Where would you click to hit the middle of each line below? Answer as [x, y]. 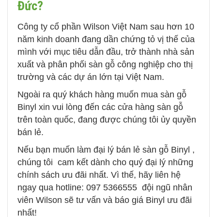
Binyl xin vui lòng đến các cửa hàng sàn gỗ [100, 107]
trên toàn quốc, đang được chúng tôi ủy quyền [107, 120]
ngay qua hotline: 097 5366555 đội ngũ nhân [105, 188]
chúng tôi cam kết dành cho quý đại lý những [105, 163]
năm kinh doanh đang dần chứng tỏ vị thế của [106, 39]
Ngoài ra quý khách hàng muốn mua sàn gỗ [102, 95]
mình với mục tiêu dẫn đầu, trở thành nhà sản [106, 52]
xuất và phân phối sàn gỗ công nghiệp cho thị [105, 65]
